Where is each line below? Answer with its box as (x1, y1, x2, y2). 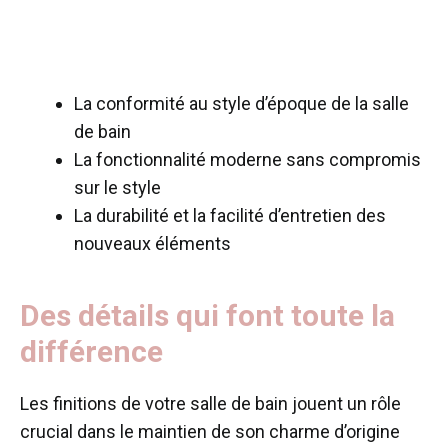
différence (20, 333, 170, 369)
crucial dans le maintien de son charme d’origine (20, 420, 400, 442)
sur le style (74, 176, 161, 198)
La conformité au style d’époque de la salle (74, 92, 409, 114)
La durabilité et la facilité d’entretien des (74, 204, 386, 226)
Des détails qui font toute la (20, 297, 395, 333)
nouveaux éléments (74, 232, 231, 254)
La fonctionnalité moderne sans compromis (74, 148, 421, 170)
